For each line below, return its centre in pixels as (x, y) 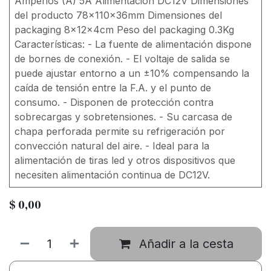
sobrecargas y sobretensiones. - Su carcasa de (123, 117)
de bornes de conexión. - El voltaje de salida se (122, 59)
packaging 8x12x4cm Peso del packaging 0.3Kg (124, 30)
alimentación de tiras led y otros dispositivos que (125, 161)
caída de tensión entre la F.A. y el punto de (113, 88)
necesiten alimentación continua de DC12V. (112, 175)
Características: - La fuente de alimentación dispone (133, 44)
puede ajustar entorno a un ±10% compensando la (132, 73)
